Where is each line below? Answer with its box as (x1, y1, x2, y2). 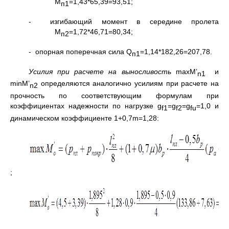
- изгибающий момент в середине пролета (29, 17, 219, 26)
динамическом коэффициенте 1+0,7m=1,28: (10, 114, 159, 122)
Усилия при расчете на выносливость (29, 67, 171, 76)
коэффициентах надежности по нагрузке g (10, 102, 162, 110)
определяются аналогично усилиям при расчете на (38, 79, 219, 88)
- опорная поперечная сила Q (29, 47, 132, 56)
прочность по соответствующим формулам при (10, 91, 219, 100)
